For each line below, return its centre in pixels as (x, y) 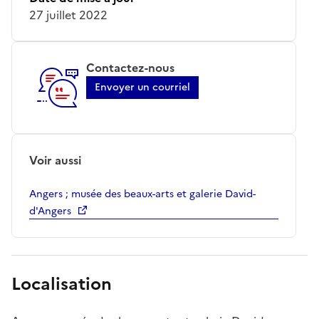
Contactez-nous (130, 67)
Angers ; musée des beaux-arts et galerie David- (142, 194)
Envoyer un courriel (142, 87)
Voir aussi (55, 160)
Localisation (62, 284)
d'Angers (50, 211)
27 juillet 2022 (68, 15)
